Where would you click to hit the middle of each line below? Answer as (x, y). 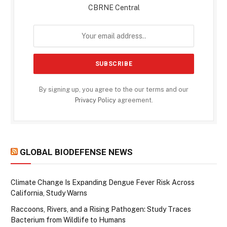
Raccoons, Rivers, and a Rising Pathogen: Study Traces (101, 209)
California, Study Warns (49, 193)
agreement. (134, 100)
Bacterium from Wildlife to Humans (68, 220)
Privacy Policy (95, 100)
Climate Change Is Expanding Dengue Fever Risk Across (103, 182)
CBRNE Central (114, 7)
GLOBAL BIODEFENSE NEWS (76, 152)
